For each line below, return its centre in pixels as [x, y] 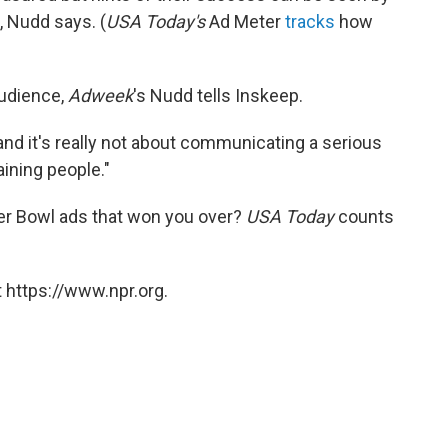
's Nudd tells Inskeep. [218, 96]
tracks [310, 22]
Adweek [100, 96]
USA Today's [157, 22]
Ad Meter [247, 22]
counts [364, 217]
